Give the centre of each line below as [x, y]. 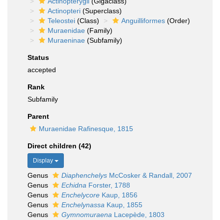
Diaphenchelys [84, 175]
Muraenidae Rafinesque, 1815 [86, 129]
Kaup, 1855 [124, 205]
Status [38, 57]
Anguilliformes [143, 21]
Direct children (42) [59, 146]
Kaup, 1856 [119, 195]
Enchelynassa [83, 205]
